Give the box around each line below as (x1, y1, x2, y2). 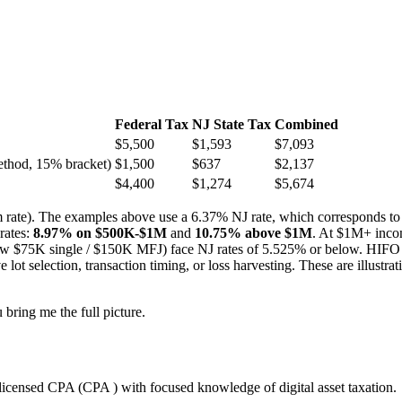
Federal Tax (115, 116, 188, 132)
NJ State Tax (192, 116, 271, 132)
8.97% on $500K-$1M (33, 224, 167, 240)
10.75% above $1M (195, 224, 312, 240)
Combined (275, 116, 338, 132)
